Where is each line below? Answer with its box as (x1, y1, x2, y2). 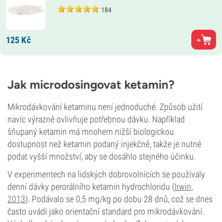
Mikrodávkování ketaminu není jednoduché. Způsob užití (7, 102, 203, 112)
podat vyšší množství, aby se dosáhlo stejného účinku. (7, 151, 196, 162)
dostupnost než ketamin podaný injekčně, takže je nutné (7, 139, 201, 149)
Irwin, (174, 181, 193, 192)
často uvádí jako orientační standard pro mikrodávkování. (7, 206, 204, 217)
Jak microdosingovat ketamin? (7, 77, 174, 92)
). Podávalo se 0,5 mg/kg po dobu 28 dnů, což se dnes (25, 194, 213, 204)
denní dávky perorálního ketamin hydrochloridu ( (7, 181, 174, 192)
